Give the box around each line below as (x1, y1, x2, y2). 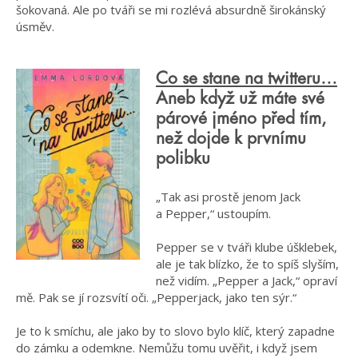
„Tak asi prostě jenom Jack (156, 188, 300, 205)
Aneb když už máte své (156, 90, 324, 108)
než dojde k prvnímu (156, 130, 306, 148)
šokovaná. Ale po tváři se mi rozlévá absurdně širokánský (16, 2, 326, 18)
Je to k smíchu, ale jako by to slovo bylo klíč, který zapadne (16, 322, 335, 339)
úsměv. (16, 18, 54, 35)
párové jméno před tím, (156, 110, 326, 128)
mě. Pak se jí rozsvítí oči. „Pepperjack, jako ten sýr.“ (16, 288, 296, 305)
